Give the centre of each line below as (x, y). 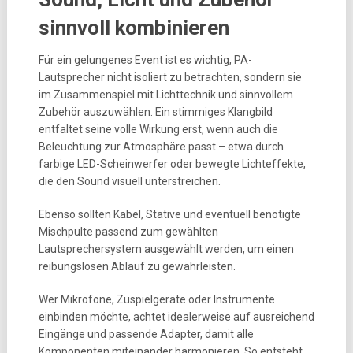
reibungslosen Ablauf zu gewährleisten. (137, 266)
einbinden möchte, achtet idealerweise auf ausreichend (176, 317)
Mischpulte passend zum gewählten (128, 232)
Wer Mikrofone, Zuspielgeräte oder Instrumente (156, 299)
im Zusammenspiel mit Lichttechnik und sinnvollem (165, 95)
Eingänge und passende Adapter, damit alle (146, 334)
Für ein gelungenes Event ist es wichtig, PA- (145, 60)
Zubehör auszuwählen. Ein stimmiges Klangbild (155, 112)
